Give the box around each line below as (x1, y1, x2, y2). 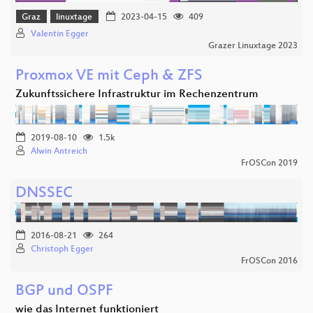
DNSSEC (15, 185, 73, 203)
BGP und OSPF (15, 283, 113, 301)
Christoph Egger (31, 245, 94, 255)
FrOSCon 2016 (241, 256, 298, 267)
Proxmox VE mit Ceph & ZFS (15, 68, 203, 86)
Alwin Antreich (31, 147, 87, 157)
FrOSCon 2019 (241, 159, 298, 169)
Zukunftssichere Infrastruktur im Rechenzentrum (15, 88, 259, 102)
